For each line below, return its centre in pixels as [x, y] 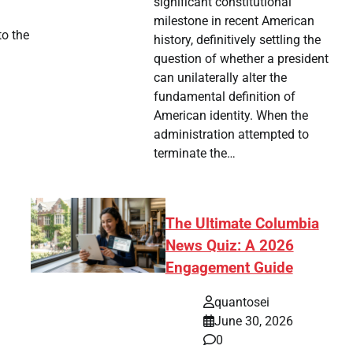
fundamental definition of [225, 96]
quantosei [242, 303]
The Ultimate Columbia [242, 223]
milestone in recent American [234, 20]
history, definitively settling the [238, 39]
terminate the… [195, 153]
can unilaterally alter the [221, 77]
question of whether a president [242, 58]
